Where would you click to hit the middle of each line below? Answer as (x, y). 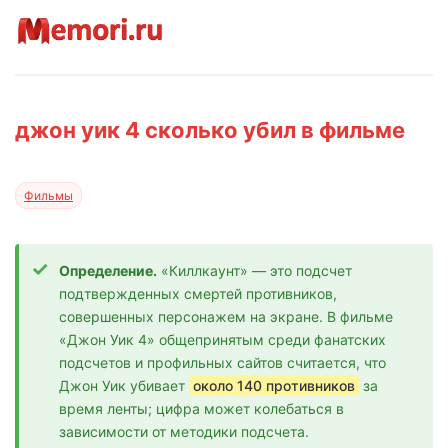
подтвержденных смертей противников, (198, 294)
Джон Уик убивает (124, 386)
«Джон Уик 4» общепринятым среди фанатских (222, 340)
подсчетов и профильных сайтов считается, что (222, 363)
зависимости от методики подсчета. (184, 432)
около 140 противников (274, 386)
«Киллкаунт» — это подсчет (254, 271)
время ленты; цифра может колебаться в (201, 409)
